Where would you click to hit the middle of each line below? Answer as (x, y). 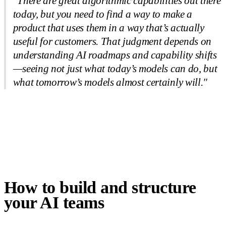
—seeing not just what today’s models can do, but (115, 68)
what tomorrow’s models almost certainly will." (110, 82)
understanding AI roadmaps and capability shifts (115, 55)
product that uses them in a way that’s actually (108, 27)
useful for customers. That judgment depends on (112, 41)
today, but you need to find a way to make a (102, 14)
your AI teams (54, 203)
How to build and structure (100, 187)
